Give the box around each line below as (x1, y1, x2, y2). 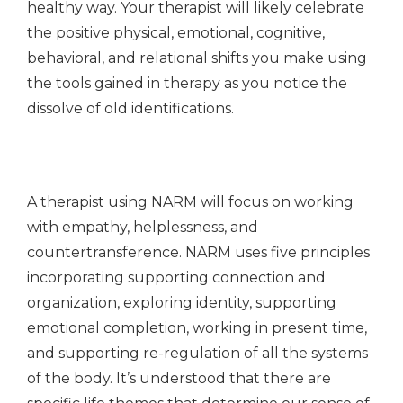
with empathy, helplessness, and (27, 218, 258, 236)
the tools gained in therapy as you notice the (27, 74, 347, 92)
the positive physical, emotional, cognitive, (27, 23, 325, 41)
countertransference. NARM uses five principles (27, 243, 370, 261)
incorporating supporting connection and (27, 268, 326, 286)
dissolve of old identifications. (27, 99, 234, 117)
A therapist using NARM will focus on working (27, 193, 354, 210)
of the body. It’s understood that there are (27, 369, 331, 387)
